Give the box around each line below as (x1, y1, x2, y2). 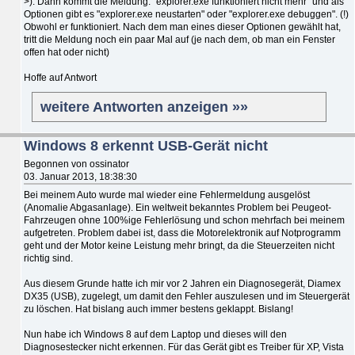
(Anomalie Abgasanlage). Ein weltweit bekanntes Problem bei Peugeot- (24, 201, 331, 213)
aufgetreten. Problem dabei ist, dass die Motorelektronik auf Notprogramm (24, 227, 341, 239)
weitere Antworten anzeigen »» (40, 98, 248, 115)
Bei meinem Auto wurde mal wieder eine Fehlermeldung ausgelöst (24, 189, 310, 200)
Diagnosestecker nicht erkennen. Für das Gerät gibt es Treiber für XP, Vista (24, 341, 344, 353)
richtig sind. (24, 252, 73, 264)
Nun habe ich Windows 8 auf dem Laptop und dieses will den (24, 328, 287, 340)
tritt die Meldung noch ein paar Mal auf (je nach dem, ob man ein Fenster (24, 33, 335, 45)
